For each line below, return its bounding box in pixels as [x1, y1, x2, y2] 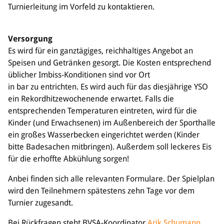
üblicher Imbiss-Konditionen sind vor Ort [8, 69, 150, 79]
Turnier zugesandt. [8, 197, 73, 207]
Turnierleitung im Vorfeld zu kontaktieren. [8, 1, 154, 11]
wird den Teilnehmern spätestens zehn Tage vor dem [8, 185, 194, 195]
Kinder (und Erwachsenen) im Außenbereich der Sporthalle [8, 117, 215, 127]
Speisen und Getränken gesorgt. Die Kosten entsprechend [8, 57, 211, 67]
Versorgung [8, 33, 52, 43]
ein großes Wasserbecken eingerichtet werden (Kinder [8, 129, 199, 139]
